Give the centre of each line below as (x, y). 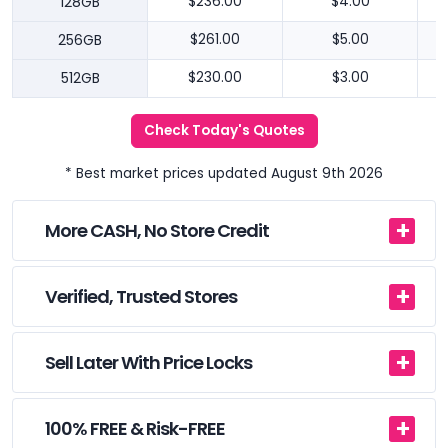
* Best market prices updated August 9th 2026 (224, 174)
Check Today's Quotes (224, 131)
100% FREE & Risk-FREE (135, 429)
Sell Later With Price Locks (148, 363)
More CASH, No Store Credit (157, 231)
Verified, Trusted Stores (141, 297)
